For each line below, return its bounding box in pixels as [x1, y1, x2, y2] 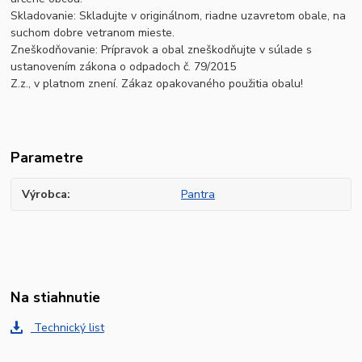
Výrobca [22, 187, 68, 203]
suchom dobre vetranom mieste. [11, 25, 175, 41]
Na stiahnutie [11, 288, 101, 308]
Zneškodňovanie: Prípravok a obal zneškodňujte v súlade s [11, 42, 313, 58]
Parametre [11, 148, 84, 168]
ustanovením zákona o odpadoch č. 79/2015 [11, 59, 237, 75]
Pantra [180, 187, 215, 203]
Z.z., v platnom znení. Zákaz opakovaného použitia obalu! [11, 76, 304, 92]
